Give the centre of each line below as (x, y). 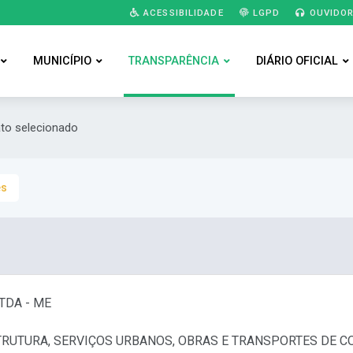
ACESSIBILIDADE (182, 12)
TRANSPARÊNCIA (173, 61)
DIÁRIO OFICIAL (297, 61)
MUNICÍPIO (62, 61)
